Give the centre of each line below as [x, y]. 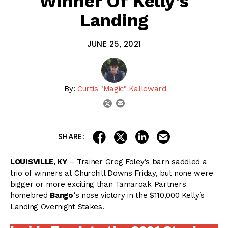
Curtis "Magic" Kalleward [122, 89]
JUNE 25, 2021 [114, 44]
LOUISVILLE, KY [39, 162]
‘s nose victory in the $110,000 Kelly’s [139, 196]
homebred [30, 196]
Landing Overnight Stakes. [57, 207]
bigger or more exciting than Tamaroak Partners [98, 184]
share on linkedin [180, 134]
